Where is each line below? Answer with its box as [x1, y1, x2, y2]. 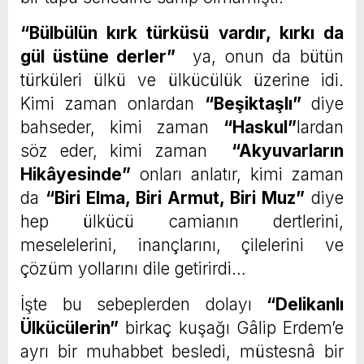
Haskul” [232, 117, 297, 138]
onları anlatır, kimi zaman [131, 164, 344, 185]
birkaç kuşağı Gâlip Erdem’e [119, 318, 344, 339]
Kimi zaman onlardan [20, 93, 205, 115]
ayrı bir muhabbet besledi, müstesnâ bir [20, 341, 344, 362]
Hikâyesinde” [20, 164, 131, 185]
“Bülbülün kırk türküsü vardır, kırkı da [20, 23, 344, 44]
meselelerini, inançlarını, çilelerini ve [20, 235, 344, 256]
